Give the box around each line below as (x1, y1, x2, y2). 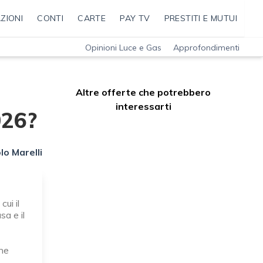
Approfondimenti (173, 42, 240, 53)
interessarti (115, 100, 171, 113)
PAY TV (120, 13, 150, 24)
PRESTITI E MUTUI (164, 13, 237, 24)
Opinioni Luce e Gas (85, 42, 161, 53)
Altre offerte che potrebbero (76, 86, 211, 99)
